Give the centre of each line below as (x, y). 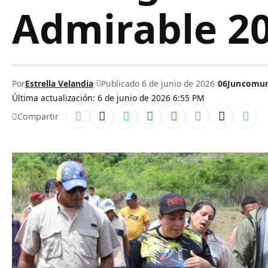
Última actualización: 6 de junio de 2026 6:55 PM (108, 98)
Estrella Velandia (59, 83)
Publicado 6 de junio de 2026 (158, 83)
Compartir (38, 116)
